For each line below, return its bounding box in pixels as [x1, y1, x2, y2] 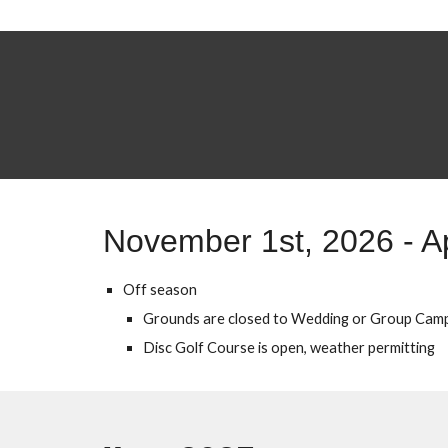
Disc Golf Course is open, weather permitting [142, 339, 435, 356]
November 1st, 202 [102, 223, 376, 259]
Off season [122, 281, 197, 298]
